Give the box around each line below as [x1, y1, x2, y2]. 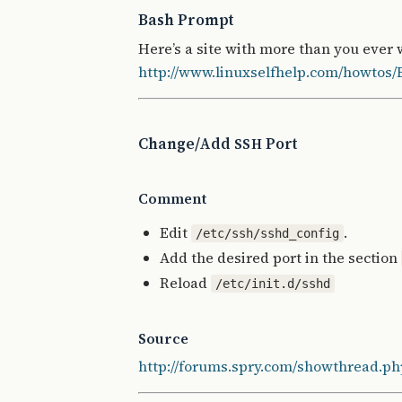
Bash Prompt [138, 10, 234, 31]
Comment [138, 188, 206, 208]
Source [138, 328, 188, 348]
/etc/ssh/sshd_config [196, 226, 340, 240]
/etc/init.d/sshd [215, 276, 331, 291]
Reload [160, 273, 211, 293]
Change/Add [138, 134, 234, 154]
